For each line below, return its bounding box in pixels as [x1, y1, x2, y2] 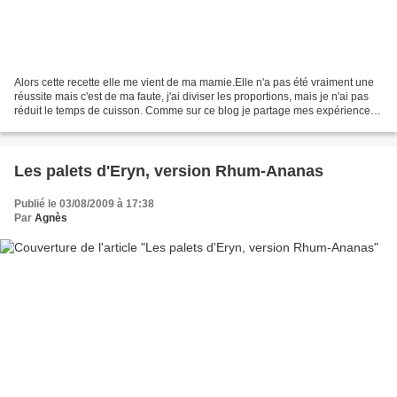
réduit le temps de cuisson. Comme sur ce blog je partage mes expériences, [14, 105, 378, 118]
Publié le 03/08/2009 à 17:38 [14, 198, 154, 211]
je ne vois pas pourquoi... [14, 119, 135, 132]
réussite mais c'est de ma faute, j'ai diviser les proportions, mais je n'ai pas [14, 90, 369, 104]
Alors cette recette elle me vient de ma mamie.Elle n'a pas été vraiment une [14, 76, 374, 90]
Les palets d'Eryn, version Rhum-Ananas [14, 162, 323, 181]
